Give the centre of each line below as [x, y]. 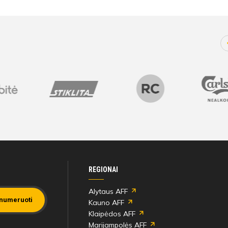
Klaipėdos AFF [112, 214]
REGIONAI [103, 170]
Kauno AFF [106, 203]
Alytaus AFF [108, 192]
